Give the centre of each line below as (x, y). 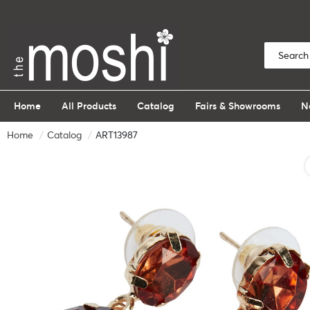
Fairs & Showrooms (238, 106)
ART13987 (117, 135)
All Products (89, 106)
